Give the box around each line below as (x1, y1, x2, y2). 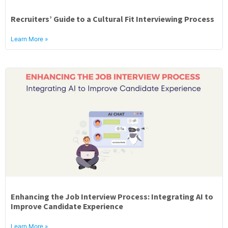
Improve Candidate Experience (11, 201, 123, 211)
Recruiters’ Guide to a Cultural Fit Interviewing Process (11, 14, 214, 24)
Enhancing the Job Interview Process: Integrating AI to (11, 191, 213, 202)
